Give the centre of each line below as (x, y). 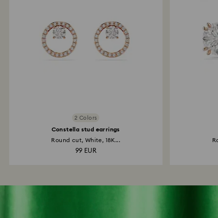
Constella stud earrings (86, 129)
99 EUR (86, 151)
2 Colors (86, 118)
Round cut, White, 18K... (86, 140)
